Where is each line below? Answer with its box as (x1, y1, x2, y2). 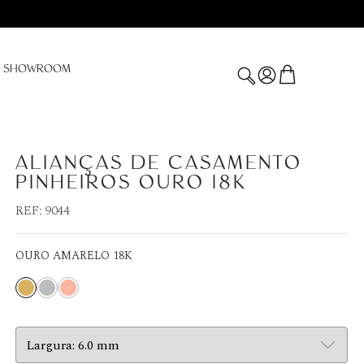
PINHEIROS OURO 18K (15, 169, 249, 195)
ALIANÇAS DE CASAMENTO (15, 149, 303, 175)
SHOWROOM (3, 61, 71, 76)
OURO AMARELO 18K (15, 247, 133, 264)
